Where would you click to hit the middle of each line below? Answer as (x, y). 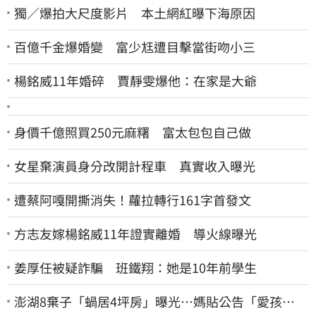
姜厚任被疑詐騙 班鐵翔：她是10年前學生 (135, 267)
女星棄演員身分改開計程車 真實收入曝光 (135, 165)
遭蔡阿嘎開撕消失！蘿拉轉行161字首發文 (133, 199)
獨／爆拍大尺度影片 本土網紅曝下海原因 (135, 12)
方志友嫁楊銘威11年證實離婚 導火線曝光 (135, 233)
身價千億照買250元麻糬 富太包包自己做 (133, 132)
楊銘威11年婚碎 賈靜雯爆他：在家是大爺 (135, 80)
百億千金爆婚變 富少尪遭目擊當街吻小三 (135, 46)
